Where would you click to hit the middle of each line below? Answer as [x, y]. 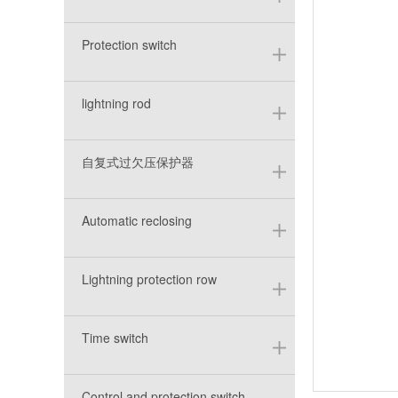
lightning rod [116, 103]
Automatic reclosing [137, 220]
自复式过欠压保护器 [138, 162]
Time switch [115, 338]
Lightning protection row [149, 279]
